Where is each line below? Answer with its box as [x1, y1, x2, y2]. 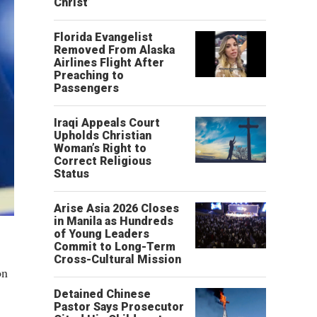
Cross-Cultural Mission [54, 253, 181, 266]
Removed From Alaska [54, 43, 175, 57]
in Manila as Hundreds [54, 214, 173, 228]
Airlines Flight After [54, 56, 164, 69]
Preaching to [54, 69, 124, 82]
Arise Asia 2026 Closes [54, 202, 179, 215]
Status [54, 167, 89, 180]
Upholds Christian [54, 129, 151, 142]
